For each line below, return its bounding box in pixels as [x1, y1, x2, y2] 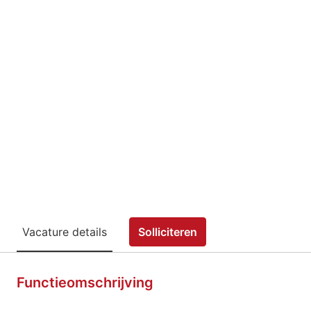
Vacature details [22, 224, 107, 239]
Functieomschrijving [17, 274, 153, 292]
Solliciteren [138, 225, 197, 239]
